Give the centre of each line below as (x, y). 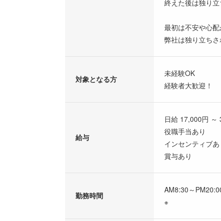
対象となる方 (96, 79)
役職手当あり (185, 131)
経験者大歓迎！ (188, 85)
